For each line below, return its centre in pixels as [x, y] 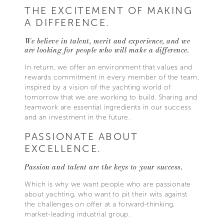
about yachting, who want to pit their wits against [106, 194]
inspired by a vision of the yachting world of [98, 87]
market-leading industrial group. [77, 214]
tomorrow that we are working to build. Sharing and [111, 97]
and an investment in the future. [77, 117]
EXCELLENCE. [63, 149]
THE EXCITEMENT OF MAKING [109, 11]
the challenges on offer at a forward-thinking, [100, 204]
